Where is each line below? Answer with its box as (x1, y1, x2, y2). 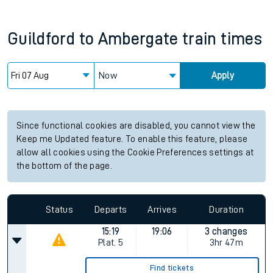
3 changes (205, 227, 248, 236)
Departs (94, 204, 127, 214)
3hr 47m (209, 238, 244, 247)
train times (182, 30, 262, 48)
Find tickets (150, 263, 194, 272)
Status (45, 204, 73, 214)
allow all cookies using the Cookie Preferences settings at (16, 148, 254, 157)
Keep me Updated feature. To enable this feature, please (16, 135, 248, 144)
